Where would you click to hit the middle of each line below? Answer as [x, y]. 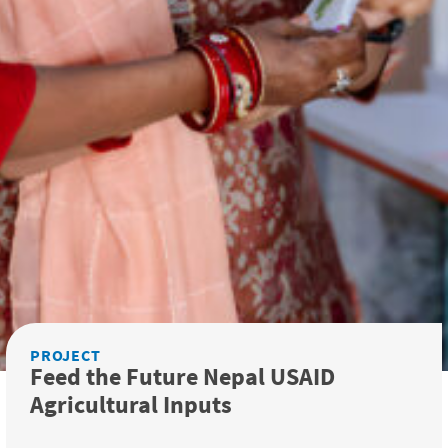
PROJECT [65, 354]
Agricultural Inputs [131, 404]
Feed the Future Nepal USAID [182, 376]
